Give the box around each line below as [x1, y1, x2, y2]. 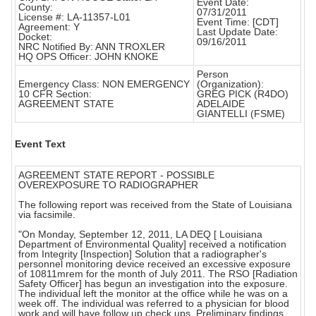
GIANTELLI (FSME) [197, 108, 285, 120]
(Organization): [197, 78, 264, 90]
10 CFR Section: [18, 88, 92, 100]
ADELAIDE [197, 98, 245, 110]
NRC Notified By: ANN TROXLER [18, 41, 165, 53]
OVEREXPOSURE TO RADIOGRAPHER [18, 179, 198, 191]
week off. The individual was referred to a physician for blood [18, 298, 289, 310]
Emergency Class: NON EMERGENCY [18, 78, 190, 90]
